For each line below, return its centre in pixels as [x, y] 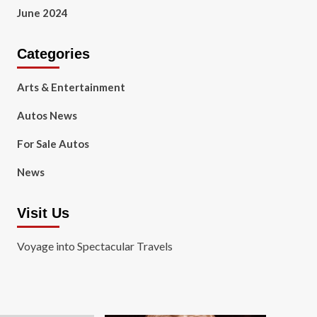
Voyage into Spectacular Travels [94, 246]
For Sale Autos [53, 144]
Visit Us [43, 213]
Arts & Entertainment [71, 87]
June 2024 [42, 13]
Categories [53, 54]
